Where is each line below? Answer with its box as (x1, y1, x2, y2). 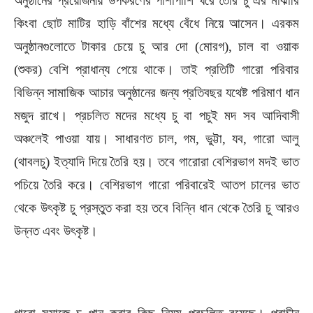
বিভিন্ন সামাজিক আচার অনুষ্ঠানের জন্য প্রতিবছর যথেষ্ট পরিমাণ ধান (14, 85, 299, 100)
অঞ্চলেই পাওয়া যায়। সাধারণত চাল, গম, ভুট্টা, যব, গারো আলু (14, 131, 299, 146)
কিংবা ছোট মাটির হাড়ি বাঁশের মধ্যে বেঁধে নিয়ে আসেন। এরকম (14, 16, 299, 31)
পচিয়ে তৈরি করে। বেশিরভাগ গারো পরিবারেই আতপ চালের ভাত (14, 177, 299, 192)
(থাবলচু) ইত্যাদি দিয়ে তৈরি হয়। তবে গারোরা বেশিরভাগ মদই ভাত (14, 154, 299, 169)
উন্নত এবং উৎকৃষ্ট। (14, 224, 98, 238)
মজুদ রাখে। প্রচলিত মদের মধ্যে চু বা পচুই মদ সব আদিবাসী (14, 108, 299, 123)
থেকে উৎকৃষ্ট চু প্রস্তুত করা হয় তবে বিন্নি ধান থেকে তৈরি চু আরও (14, 201, 299, 215)
